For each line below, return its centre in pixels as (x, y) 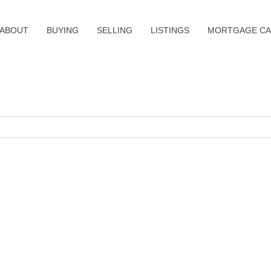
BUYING (63, 30)
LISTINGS (170, 30)
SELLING (115, 30)
